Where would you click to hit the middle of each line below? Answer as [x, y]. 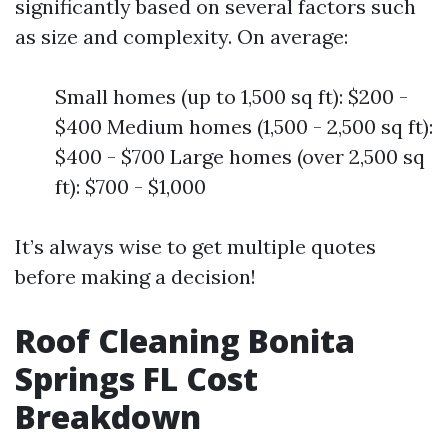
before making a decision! [135, 276]
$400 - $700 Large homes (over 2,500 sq [240, 156]
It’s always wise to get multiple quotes [195, 246]
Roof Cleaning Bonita [185, 340]
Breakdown [108, 416]
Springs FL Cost [136, 378]
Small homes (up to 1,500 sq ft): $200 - [231, 96]
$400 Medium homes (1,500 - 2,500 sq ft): [244, 126]
